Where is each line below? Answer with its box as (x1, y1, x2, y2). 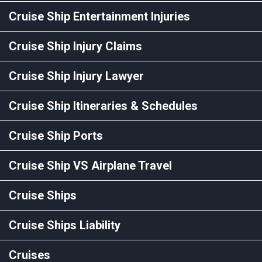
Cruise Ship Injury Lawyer (9, 68, 144, 83)
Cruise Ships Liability (9, 218, 120, 232)
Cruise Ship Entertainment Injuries (9, 9, 190, 23)
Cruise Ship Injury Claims (9, 39, 142, 53)
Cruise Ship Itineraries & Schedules (9, 98, 198, 113)
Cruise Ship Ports (9, 128, 103, 143)
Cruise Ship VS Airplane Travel (9, 158, 172, 173)
